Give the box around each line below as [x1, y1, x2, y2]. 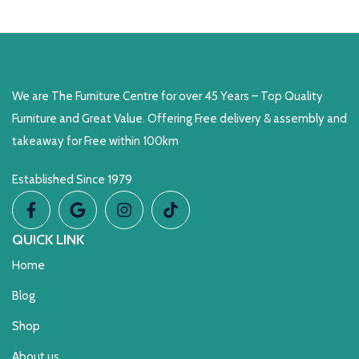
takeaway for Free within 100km [12, 134, 181, 148]
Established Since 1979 [12, 172, 132, 187]
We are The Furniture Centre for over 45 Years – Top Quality [12, 89, 323, 103]
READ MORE [10, 10, 67, 22]
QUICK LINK [12, 231, 84, 248]
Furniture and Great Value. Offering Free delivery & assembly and [12, 111, 347, 126]
